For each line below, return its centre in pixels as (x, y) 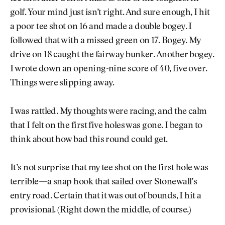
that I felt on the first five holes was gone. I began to (106, 126)
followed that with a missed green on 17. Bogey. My (105, 41)
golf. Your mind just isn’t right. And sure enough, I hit (110, 13)
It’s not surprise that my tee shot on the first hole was (109, 168)
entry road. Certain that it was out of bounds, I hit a (106, 197)
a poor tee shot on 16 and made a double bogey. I (101, 27)
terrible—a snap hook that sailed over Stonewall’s (104, 183)
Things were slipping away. (62, 84)
